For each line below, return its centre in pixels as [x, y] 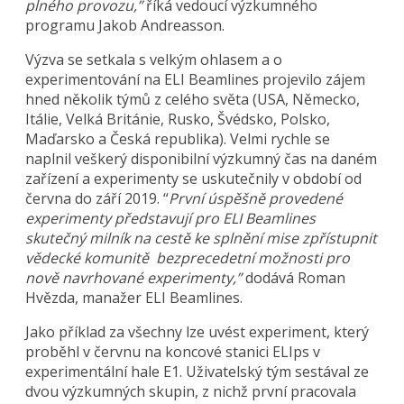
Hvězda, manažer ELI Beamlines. [134, 297]
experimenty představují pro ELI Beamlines [171, 218]
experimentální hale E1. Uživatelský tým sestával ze [197, 371]
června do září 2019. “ [97, 198]
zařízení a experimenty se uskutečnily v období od [194, 178]
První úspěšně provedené [256, 198]
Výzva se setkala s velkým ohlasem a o [154, 59]
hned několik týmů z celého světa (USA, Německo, [193, 99]
